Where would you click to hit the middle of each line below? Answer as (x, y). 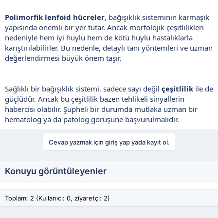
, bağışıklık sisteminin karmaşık (157, 17)
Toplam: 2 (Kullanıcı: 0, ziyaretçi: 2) (57, 198)
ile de (203, 88)
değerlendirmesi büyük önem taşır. (63, 58)
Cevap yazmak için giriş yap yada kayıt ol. (109, 142)
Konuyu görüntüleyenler (56, 171)
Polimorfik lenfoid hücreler (55, 17)
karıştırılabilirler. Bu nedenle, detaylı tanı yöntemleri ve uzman (109, 47)
